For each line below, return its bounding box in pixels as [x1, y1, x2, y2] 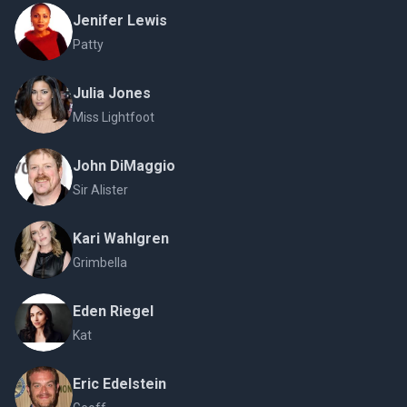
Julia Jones [73, 84, 151, 103]
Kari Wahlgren [73, 230, 169, 248]
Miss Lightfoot [73, 110, 154, 125]
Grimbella [73, 255, 127, 271]
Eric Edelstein [73, 375, 166, 393]
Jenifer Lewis [73, 12, 167, 30]
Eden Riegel [73, 303, 154, 321]
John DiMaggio [73, 157, 175, 175]
